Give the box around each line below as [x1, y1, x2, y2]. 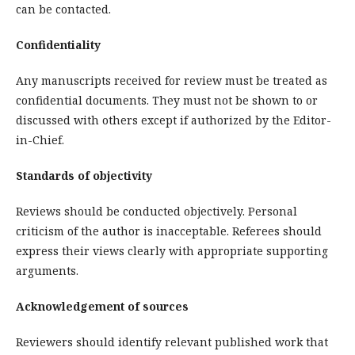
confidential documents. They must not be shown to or [16, 92, 318, 108]
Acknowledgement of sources [16, 298, 189, 314]
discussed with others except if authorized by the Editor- [16, 112, 331, 128]
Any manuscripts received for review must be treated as [16, 72, 327, 88]
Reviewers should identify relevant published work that [16, 334, 328, 349]
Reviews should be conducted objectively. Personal [16, 203, 297, 219]
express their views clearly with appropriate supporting [16, 242, 328, 258]
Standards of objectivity [16, 167, 152, 183]
